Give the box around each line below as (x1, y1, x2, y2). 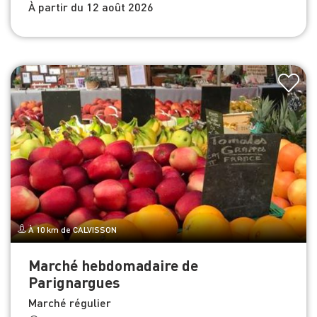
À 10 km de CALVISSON (26, 224, 117, 235)
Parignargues (28, 272, 120, 292)
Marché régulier (28, 294, 111, 310)
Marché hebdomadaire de (28, 255, 198, 275)
